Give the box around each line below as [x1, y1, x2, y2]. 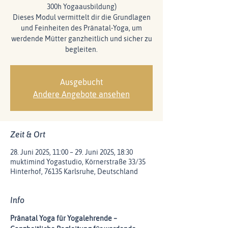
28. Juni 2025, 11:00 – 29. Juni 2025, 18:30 [10, 148, 133, 156]
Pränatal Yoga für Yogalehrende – [10, 214, 119, 222]
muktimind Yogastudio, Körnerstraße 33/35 [10, 158, 146, 166]
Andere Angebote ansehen [33, 90, 130, 99]
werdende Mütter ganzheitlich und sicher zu [11, 35, 152, 43]
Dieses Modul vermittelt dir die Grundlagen [12, 13, 151, 21]
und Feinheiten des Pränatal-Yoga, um [21, 24, 142, 32]
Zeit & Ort [10, 130, 45, 139]
